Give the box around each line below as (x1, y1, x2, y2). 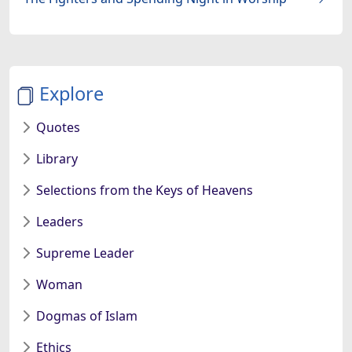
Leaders (36, 212, 83, 230)
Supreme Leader (36, 244, 134, 262)
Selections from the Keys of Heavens (36, 181, 253, 199)
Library (36, 149, 78, 167)
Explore (39, 80, 104, 106)
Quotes (36, 118, 80, 136)
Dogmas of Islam (36, 306, 137, 324)
